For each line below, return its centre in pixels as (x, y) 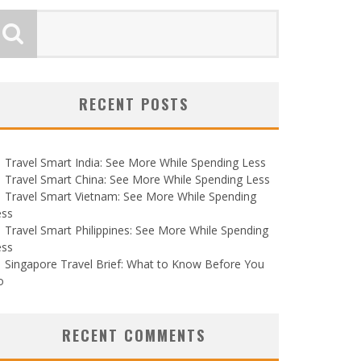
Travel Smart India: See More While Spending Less (135, 162)
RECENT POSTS (134, 104)
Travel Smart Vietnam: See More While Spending (131, 196)
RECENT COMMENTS (134, 335)
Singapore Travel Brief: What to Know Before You (135, 264)
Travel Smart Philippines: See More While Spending (137, 230)
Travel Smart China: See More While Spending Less (137, 179)
